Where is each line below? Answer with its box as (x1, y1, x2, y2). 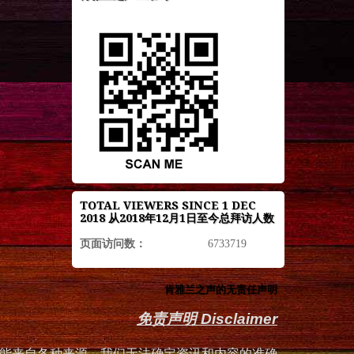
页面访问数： (79, 238, 146, 250)
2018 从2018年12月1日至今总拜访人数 (79, 212, 274, 225)
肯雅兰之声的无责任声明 (164, 284, 277, 296)
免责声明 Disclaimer (137, 311, 277, 328)
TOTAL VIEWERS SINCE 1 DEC (79, 199, 256, 213)
